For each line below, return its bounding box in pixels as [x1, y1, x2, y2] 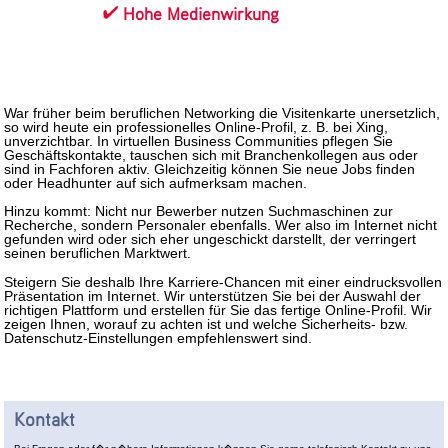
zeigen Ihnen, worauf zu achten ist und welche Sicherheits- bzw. [4, 315, 409, 332]
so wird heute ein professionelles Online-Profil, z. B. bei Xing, [4, 118, 389, 135]
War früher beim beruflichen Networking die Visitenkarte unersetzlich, [4, 104, 441, 121]
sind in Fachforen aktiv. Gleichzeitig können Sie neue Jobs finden [4, 160, 416, 177]
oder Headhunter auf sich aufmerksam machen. [4, 174, 308, 191]
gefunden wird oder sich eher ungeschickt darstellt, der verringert [4, 231, 417, 248]
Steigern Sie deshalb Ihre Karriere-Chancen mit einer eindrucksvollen [4, 273, 443, 290]
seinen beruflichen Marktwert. [4, 245, 192, 262]
